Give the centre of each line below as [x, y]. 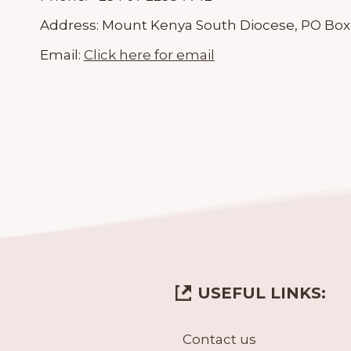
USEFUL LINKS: [262, 293]
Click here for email [149, 55]
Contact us [219, 340]
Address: [71, 25]
